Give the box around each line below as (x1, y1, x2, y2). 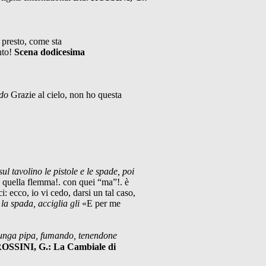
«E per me (82, 198, 121, 208)
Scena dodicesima (14, 46, 85, 57)
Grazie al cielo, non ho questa (11, 89, 122, 100)
